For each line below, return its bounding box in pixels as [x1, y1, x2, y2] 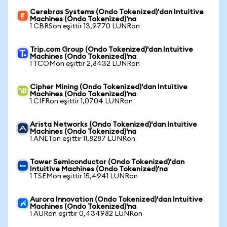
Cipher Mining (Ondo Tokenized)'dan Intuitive [30, 84, 187, 91]
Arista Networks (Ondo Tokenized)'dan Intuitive [30, 121, 197, 128]
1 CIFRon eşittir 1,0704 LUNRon [30, 98, 133, 105]
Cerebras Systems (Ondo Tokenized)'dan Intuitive [30, 9, 204, 16]
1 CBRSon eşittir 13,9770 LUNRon [30, 23, 140, 30]
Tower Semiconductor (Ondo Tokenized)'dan [30, 159, 184, 166]
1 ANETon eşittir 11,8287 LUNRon [30, 135, 135, 142]
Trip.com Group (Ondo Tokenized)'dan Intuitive [30, 46, 193, 53]
